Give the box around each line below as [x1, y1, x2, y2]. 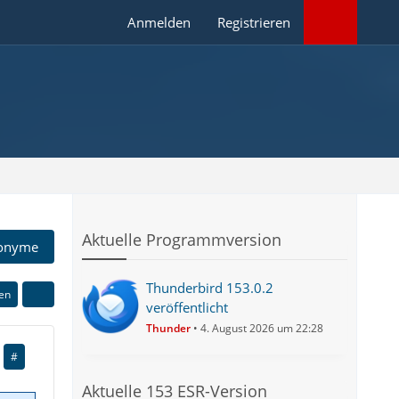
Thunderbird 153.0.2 [146, 279, 274, 297]
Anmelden [127, 13, 191, 31]
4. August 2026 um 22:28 [200, 321, 324, 336]
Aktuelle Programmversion [82, 229, 282, 250]
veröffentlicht [146, 298, 229, 316]
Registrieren [217, 13, 291, 31]
